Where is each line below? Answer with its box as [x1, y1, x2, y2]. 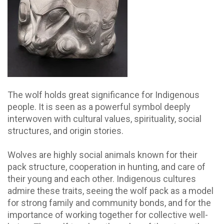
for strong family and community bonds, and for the [7, 197, 211, 208]
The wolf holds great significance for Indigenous [7, 89, 199, 100]
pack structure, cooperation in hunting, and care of [7, 161, 205, 172]
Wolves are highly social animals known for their [7, 149, 197, 160]
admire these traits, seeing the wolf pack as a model [7, 185, 213, 196]
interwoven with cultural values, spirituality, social [7, 113, 201, 124]
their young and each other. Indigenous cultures [7, 173, 196, 184]
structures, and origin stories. [7, 125, 127, 136]
